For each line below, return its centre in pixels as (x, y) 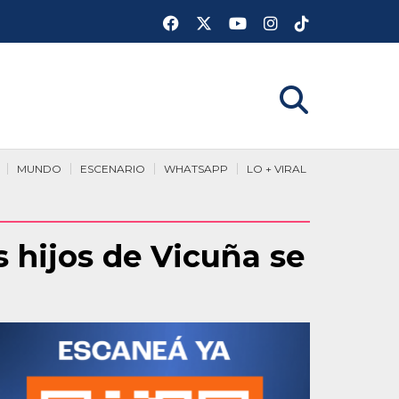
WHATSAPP (196, 169)
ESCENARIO (113, 169)
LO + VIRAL (277, 169)
